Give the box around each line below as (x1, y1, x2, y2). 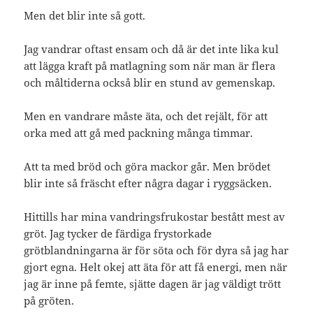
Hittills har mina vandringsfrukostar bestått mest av (24, 209, 286, 224)
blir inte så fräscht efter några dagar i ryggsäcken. (24, 175, 272, 190)
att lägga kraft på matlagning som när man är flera (24, 58, 276, 73)
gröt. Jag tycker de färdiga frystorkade (24, 226, 212, 240)
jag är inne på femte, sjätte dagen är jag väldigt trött (24, 276, 282, 291)
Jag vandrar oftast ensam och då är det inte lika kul (24, 41, 279, 56)
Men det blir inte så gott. (24, 8, 146, 22)
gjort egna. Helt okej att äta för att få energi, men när (24, 259, 288, 274)
